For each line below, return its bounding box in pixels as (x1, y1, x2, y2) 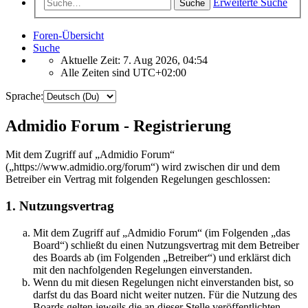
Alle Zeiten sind (60, 66, 133, 78)
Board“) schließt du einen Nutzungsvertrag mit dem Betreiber (33, 239, 299, 251)
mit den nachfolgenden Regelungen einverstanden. (33, 263, 252, 276)
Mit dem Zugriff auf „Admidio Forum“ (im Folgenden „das (33, 226, 290, 239)
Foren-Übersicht (33, 29, 104, 41)
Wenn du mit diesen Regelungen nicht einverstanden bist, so (33, 276, 294, 288)
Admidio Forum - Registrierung (5, 116, 231, 135)
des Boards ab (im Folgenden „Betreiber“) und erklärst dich (33, 251, 291, 263)
